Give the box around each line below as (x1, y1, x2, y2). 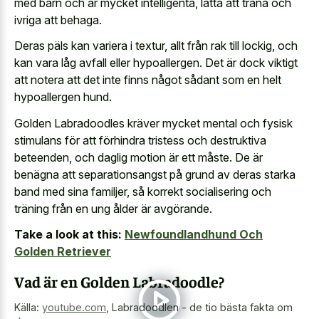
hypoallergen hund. (14, 90, 112, 104)
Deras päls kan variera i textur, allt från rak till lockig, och (14, 38, 298, 53)
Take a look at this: (14, 227, 122, 241)
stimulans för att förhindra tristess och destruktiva (14, 132, 266, 147)
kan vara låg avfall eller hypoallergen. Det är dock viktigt (14, 56, 298, 70)
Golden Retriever (14, 244, 111, 258)
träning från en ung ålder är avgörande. (14, 201, 212, 216)
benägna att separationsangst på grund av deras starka (14, 167, 296, 182)
